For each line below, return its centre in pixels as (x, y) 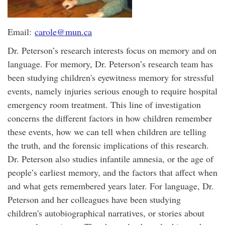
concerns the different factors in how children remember (110, 118)
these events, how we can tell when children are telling (107, 132)
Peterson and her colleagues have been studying (94, 199)
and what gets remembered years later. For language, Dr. (111, 186)
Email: (21, 32)
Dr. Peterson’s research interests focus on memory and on (112, 50)
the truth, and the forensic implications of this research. (108, 145)
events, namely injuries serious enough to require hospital (113, 91)
